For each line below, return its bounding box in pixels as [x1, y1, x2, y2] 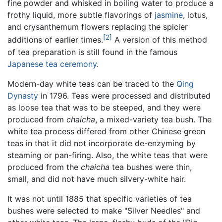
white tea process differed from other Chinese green [7, 126, 205, 136]
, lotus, [183, 10, 208, 20]
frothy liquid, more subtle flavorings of [7, 10, 155, 20]
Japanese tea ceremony [7, 58, 97, 69]
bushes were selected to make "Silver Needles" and [7, 205, 200, 216]
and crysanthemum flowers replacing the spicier [7, 22, 188, 32]
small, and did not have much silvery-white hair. [7, 173, 186, 184]
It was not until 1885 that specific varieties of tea [7, 193, 192, 204]
